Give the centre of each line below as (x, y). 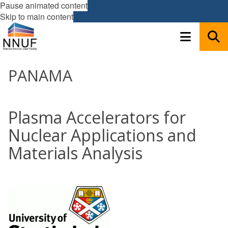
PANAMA (40, 76)
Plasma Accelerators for (97, 117)
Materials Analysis (75, 153)
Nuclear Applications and (102, 135)
